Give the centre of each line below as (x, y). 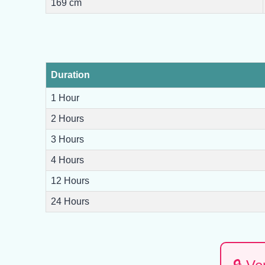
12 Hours (70, 181)
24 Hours (70, 202)
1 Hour (65, 98)
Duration (71, 75)
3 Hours (68, 140)
